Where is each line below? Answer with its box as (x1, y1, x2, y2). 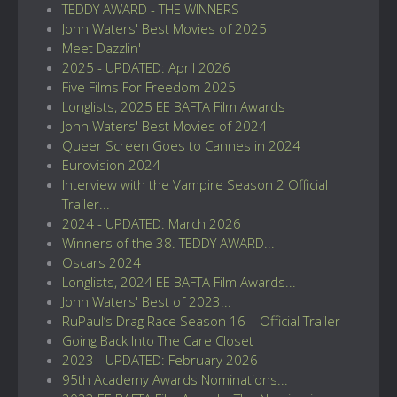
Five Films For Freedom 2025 (62, 77, 236, 96)
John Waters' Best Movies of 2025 (62, 19, 267, 37)
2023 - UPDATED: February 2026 (62, 350, 258, 369)
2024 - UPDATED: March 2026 (62, 214, 241, 232)
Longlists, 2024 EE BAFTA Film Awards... (62, 272, 296, 291)
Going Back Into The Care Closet (62, 331, 253, 349)
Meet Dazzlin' (62, 38, 141, 57)
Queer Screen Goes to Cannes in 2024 (62, 136, 300, 154)
